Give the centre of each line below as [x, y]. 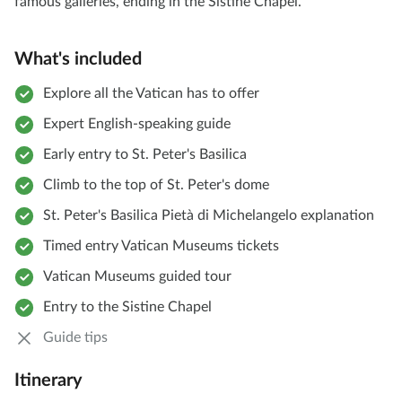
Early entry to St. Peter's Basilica [145, 155]
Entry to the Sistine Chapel [127, 307]
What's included [78, 60]
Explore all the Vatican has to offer [151, 94]
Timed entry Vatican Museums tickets [161, 246]
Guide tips [75, 338]
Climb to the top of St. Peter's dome [156, 185]
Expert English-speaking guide [137, 124]
